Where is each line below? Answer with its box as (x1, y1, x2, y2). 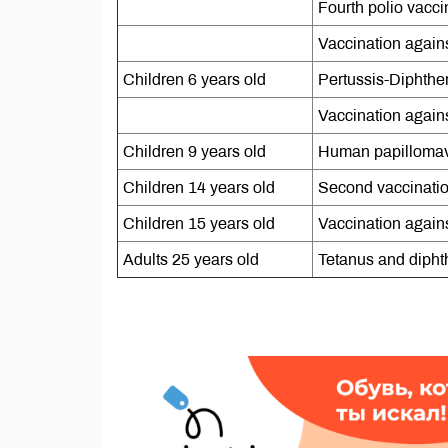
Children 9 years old (123, 143, 266, 160)
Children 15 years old (123, 215, 275, 232)
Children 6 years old (123, 71, 266, 88)
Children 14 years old (123, 179, 275, 196)
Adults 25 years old (123, 251, 259, 268)
